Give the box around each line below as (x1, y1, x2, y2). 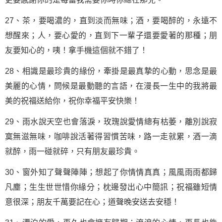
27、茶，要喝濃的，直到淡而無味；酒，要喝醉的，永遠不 (5, 16, 217, 25)
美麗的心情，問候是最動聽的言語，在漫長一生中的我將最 (5, 82, 217, 90)
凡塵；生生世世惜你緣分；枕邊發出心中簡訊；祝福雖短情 (5, 183, 217, 191)
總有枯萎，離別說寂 (144, 117, 218, 126)
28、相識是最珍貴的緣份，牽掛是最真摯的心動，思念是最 (5, 67, 217, 75)
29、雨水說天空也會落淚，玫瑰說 (5, 117, 128, 126)
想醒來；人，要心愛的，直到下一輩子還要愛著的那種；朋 (5, 31, 217, 40)
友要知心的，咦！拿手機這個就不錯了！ (5, 46, 148, 55)
